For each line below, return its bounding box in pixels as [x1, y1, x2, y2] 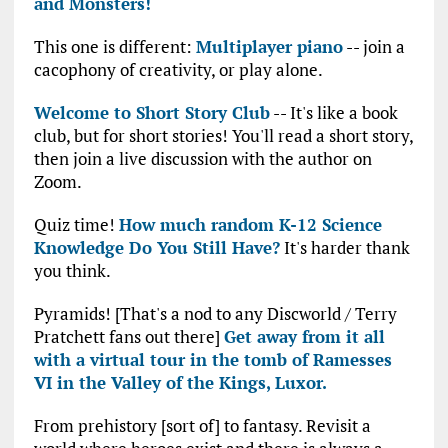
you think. [33, 259, 111, 283]
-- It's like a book [269, 101, 398, 125]
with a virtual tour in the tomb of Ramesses [33, 348, 392, 372]
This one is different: [33, 35, 196, 59]
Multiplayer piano [195, 35, 343, 59]
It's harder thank [279, 236, 410, 260]
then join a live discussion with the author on [33, 147, 372, 171]
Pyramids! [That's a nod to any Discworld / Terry [33, 302, 397, 326]
